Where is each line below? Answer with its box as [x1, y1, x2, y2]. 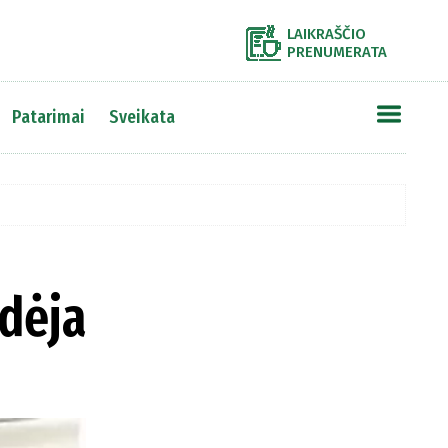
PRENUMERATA [287, 43, 387, 61]
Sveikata [108, 105, 175, 128]
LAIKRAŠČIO [287, 25, 366, 43]
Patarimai [11, 105, 85, 128]
